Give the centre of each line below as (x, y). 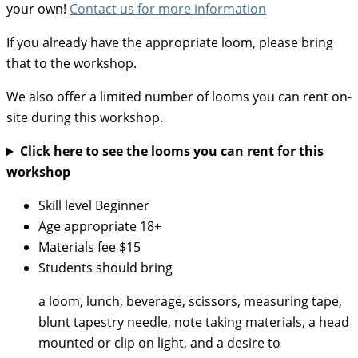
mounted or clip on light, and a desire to (159, 343)
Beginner (122, 206)
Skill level (65, 206)
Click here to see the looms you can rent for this (171, 151)
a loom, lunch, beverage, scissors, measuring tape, (190, 302)
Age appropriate (88, 227)
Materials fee (77, 247)
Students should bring (105, 268)
